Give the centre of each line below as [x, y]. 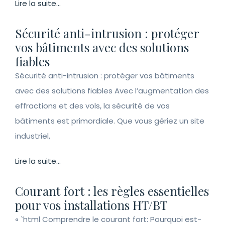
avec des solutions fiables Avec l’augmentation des [112, 91]
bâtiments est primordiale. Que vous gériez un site [110, 121]
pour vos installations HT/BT [91, 205]
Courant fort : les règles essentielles [112, 191]
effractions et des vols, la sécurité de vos [92, 106]
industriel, [33, 136]
